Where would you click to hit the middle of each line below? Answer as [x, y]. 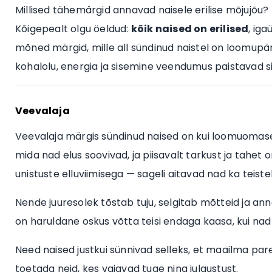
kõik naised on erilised [190, 29]
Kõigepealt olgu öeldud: [73, 29]
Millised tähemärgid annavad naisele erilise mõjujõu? [142, 10]
